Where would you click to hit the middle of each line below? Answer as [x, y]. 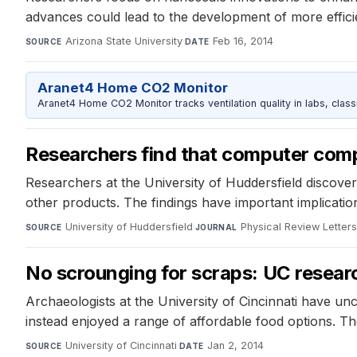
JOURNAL [216, 227]
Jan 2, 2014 [235, 345]
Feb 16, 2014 [243, 41]
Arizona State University [124, 41]
